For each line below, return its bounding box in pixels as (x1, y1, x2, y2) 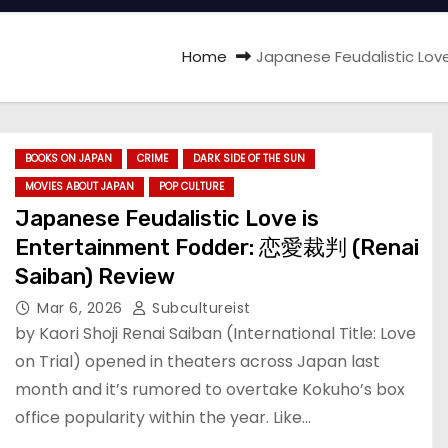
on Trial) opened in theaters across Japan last (15, 350, 380, 373)
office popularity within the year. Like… (15, 406, 311, 429)
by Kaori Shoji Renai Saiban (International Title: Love (15, 322, 416, 345)
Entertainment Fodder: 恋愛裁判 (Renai (15, 234, 419, 261)
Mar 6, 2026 (37, 298, 127, 318)
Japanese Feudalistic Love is (15, 205, 319, 232)
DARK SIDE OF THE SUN (193, 151, 305, 166)
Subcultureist (147, 298, 251, 318)
